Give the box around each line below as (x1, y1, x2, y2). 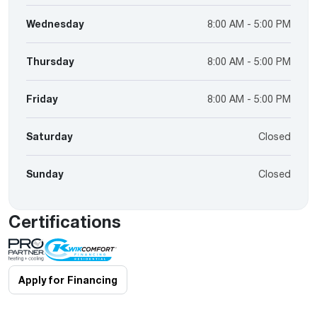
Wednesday (26, 18, 83, 30)
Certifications (8, 211, 121, 231)
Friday (26, 93, 57, 105)
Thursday (26, 55, 74, 67)
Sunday (26, 168, 63, 180)
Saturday (26, 130, 72, 142)
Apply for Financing (18, 274, 117, 286)
